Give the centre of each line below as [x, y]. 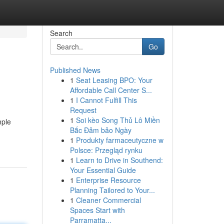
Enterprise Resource [108, 180]
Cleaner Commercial [108, 200]
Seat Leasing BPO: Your [114, 80]
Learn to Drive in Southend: [119, 160]
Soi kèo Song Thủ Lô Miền [118, 120]
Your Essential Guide [103, 170]
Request [83, 110]
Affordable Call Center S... [111, 90]
